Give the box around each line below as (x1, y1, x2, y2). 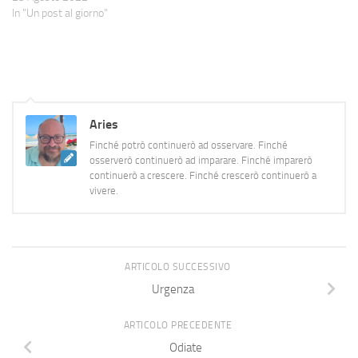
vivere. (89, 184, 118, 197)
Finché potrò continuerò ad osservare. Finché (89, 138, 288, 151)
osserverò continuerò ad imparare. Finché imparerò (89, 153, 312, 166)
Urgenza (151, 282, 194, 297)
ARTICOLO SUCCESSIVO (125, 261, 233, 272)
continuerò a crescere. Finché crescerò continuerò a (89, 169, 316, 181)
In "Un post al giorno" (12, 6, 108, 20)
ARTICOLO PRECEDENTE (123, 319, 235, 331)
